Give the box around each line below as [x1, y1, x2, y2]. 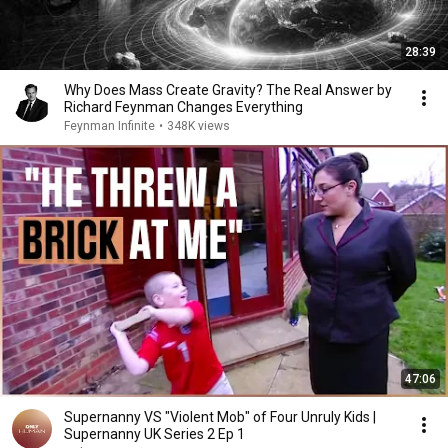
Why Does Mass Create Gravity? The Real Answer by [64, 82, 392, 98]
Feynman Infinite [64, 119, 155, 133]
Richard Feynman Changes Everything [64, 99, 303, 115]
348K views [167, 119, 230, 133]
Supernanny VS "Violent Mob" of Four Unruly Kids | [64, 409, 376, 425]
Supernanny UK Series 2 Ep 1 [64, 426, 245, 442]
